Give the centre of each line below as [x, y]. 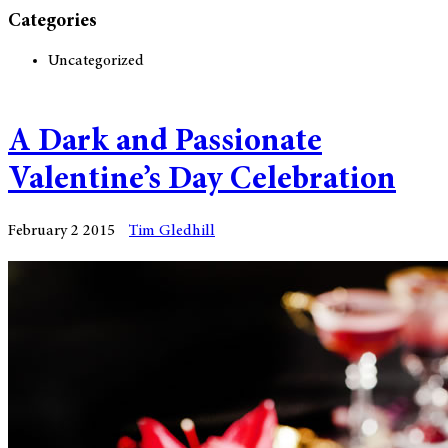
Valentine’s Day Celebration [202, 181]
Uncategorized [96, 60]
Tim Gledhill [172, 230]
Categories [52, 22]
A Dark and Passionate [165, 143]
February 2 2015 [61, 230]
